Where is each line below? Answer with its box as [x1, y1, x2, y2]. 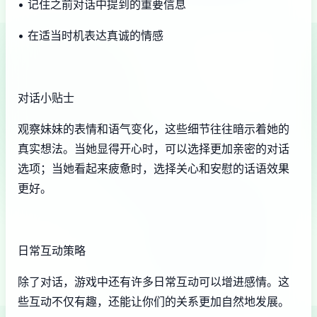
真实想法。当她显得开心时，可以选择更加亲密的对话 [18, 141, 289, 156]
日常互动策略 [18, 243, 86, 258]
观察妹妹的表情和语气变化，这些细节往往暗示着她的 [18, 121, 289, 136]
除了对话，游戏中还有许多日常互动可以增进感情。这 [18, 274, 289, 289]
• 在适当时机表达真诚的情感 [18, 28, 163, 42]
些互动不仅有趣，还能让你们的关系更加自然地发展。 [18, 294, 289, 309]
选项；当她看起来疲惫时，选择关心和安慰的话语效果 [18, 161, 289, 175]
